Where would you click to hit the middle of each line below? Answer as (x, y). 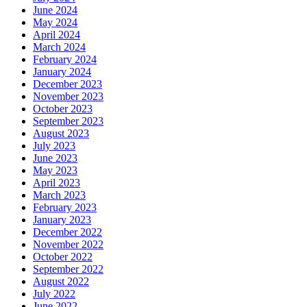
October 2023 (63, 109)
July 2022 (54, 294)
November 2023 (68, 96)
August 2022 (61, 281)
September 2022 (68, 269)
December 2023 (67, 84)
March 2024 (59, 47)
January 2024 (62, 72)
